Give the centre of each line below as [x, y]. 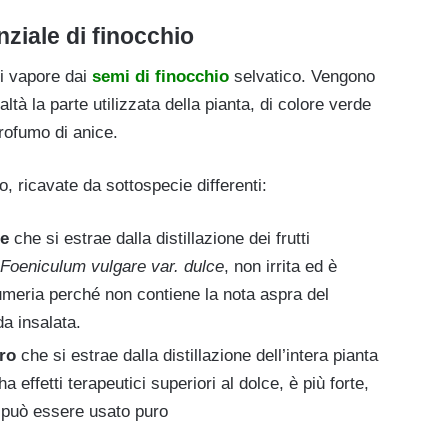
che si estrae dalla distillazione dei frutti [159, 239]
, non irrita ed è [280, 267]
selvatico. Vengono [302, 77]
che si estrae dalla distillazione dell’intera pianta [197, 356]
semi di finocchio [160, 77]
